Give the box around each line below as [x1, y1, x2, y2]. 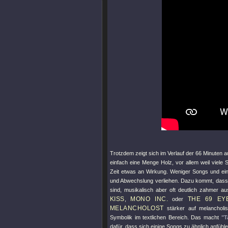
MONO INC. [130, 195, 168, 203]
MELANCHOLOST [110, 205, 164, 212]
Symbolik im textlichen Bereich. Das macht [110, 214, 221, 220]
